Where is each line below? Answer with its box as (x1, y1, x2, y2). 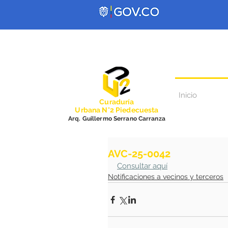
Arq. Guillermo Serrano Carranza (68, 115, 165, 122)
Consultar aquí (117, 161, 167, 170)
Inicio (179, 91, 197, 100)
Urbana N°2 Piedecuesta (75, 106, 159, 114)
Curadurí (99, 98, 130, 106)
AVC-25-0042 (108, 148, 170, 160)
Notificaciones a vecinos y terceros (108, 173, 223, 181)
